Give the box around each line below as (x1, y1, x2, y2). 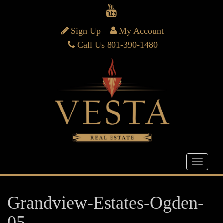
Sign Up (71, 26, 101, 36)
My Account (119, 26, 164, 36)
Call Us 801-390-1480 (77, 40, 158, 50)
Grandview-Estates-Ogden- (7, 193, 204, 213)
